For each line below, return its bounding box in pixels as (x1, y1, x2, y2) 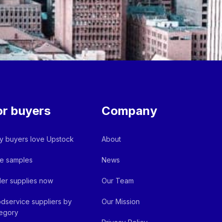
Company (102, 104, 158, 118)
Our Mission (102, 197, 140, 206)
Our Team (102, 176, 134, 185)
